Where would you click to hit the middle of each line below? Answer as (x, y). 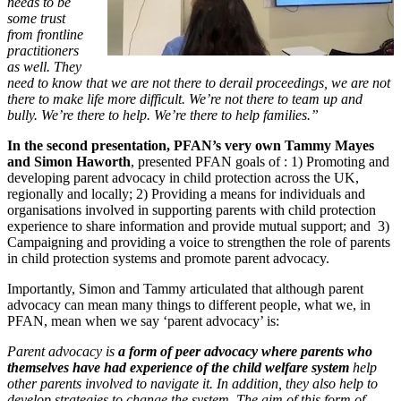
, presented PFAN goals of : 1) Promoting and (260, 161)
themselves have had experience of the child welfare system (178, 367)
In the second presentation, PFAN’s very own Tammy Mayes (191, 145)
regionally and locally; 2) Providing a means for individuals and (186, 193)
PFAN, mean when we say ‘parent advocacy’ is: (145, 320)
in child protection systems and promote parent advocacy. (168, 258)
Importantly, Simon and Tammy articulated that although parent (185, 288)
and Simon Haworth (69, 161)
